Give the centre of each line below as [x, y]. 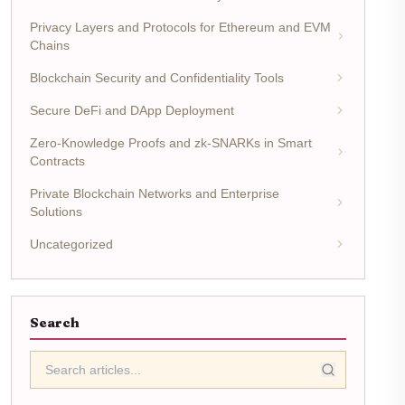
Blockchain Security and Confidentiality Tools [157, 78]
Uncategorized [71, 245]
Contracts [57, 161]
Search [55, 323]
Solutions [56, 212]
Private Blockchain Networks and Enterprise [155, 194]
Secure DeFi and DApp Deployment [132, 111]
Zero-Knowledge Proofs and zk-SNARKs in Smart [171, 143]
